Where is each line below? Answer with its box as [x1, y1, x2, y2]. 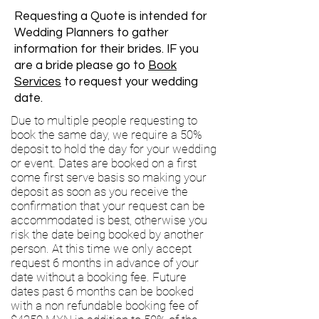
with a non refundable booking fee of [11, 298, 198, 313]
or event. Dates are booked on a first [11, 156, 197, 170]
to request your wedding [61, 75, 198, 88]
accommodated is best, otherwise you [11, 213, 207, 227]
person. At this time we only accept [11, 241, 192, 256]
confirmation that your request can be [11, 199, 205, 213]
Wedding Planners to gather [14, 26, 169, 39]
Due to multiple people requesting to [11, 113, 197, 127]
